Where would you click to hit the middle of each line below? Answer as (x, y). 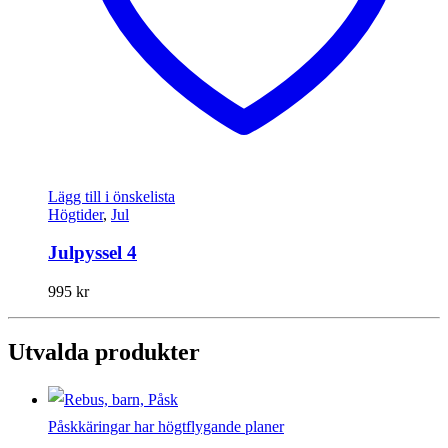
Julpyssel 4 (92, 253)
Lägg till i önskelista (111, 196)
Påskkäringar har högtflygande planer (166, 426)
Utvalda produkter (104, 351)
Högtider (75, 214)
